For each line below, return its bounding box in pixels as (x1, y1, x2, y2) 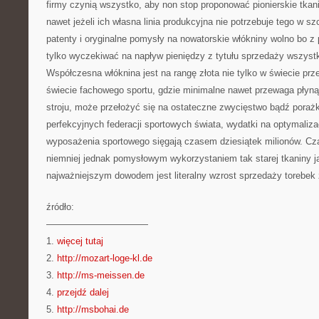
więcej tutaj (57, 236, 103, 246)
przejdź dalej (57, 287, 109, 298)
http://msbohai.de (57, 304, 129, 315)
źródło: (46, 202, 74, 212)
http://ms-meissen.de (57, 270, 145, 281)
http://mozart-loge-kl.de (57, 253, 152, 263)
